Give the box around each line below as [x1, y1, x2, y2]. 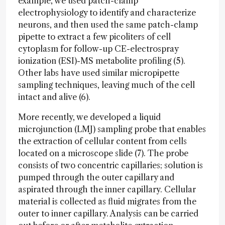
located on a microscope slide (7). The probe [18, 148, 188, 158]
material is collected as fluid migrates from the [18, 196, 196, 206]
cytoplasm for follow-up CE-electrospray [18, 44, 178, 54]
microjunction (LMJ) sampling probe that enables [18, 124, 206, 134]
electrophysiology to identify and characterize [18, 8, 196, 18]
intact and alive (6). [18, 92, 90, 102]
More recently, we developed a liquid [18, 112, 161, 122]
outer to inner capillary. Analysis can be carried [18, 208, 198, 218]
